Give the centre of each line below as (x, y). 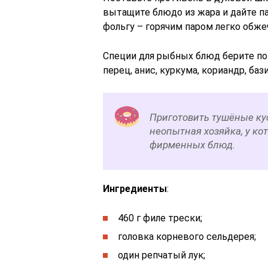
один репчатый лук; (162, 255)
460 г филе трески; (160, 218)
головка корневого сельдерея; (187, 237)
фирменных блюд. (192, 145)
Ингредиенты (135, 189)
